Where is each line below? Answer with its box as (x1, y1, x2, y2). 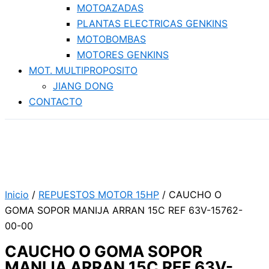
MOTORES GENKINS (77, 49, 169, 61)
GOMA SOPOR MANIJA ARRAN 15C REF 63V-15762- (5, 204, 243, 216)
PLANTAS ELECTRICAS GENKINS (77, 17, 228, 29)
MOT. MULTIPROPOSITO (29, 64, 138, 76)
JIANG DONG (53, 80, 113, 92)
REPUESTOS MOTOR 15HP (38, 189, 159, 201)
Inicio (5, 189, 29, 201)
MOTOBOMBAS (77, 33, 146, 45)
